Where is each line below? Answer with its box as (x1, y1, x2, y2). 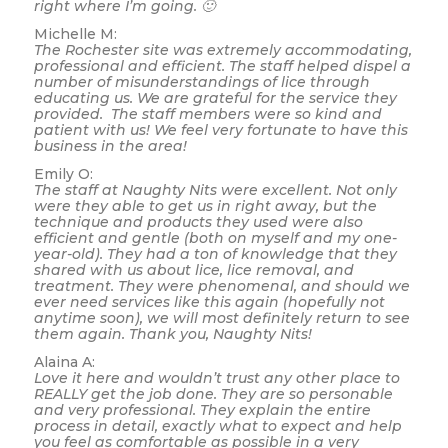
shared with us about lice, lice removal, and (33, 260, 354, 279)
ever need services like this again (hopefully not (33, 292, 385, 311)
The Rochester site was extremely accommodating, (33, 40, 412, 59)
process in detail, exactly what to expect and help (33, 416, 402, 435)
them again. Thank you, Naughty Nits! (33, 324, 312, 343)
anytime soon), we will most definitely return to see (33, 308, 410, 327)
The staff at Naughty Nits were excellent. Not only (33, 180, 397, 199)
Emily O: (33, 164, 93, 183)
